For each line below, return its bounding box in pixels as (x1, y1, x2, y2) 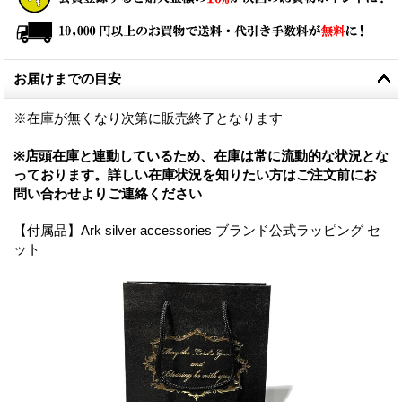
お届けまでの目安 (13, 71, 121, 87)
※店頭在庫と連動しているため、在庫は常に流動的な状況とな (13, 148, 389, 164)
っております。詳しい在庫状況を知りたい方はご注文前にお (13, 167, 377, 183)
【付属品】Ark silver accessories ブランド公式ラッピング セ (13, 223, 380, 239)
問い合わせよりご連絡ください (13, 186, 202, 202)
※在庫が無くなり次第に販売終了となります (13, 110, 283, 127)
